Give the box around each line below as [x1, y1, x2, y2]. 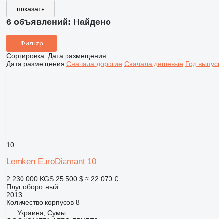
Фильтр [20, 39, 43, 47]
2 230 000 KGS [6, 175, 54, 183]
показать [16, 4, 44, 13]
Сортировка [6, 51, 44, 60]
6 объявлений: [6, 17, 73, 27]
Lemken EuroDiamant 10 [6, 156, 96, 166]
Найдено [73, 17, 111, 27]
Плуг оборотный [6, 182, 58, 191]
